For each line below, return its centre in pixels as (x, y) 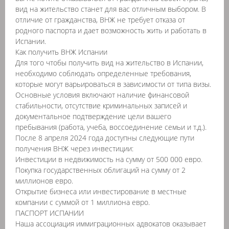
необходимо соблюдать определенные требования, (103, 73)
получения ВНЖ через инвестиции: (74, 148)
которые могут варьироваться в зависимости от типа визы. (113, 84)
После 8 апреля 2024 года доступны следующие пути (105, 138)
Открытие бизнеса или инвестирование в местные (101, 191)
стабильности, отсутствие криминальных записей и (101, 106)
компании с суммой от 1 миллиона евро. (83, 202)
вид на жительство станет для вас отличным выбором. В (111, 9)
